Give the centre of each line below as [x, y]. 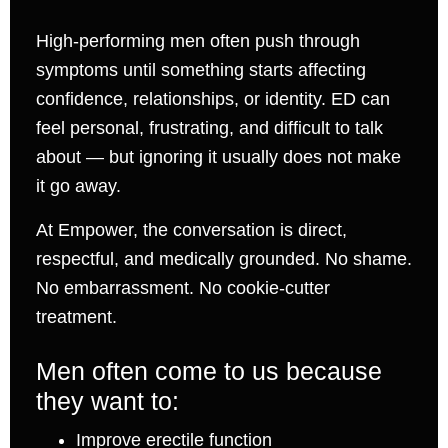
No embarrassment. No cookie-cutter [182, 287]
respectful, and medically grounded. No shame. [223, 258]
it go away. [78, 186]
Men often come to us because [208, 370]
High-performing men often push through [197, 41]
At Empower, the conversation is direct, [191, 229]
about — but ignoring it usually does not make [218, 157]
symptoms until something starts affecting [200, 70]
